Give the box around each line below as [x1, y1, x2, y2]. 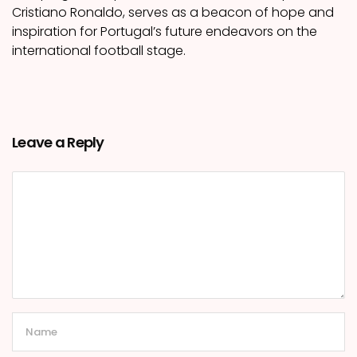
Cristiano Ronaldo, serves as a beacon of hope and [12, 3, 334, 22]
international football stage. [12, 41, 186, 61]
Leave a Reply [12, 132, 104, 153]
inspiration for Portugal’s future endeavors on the [12, 22, 317, 41]
